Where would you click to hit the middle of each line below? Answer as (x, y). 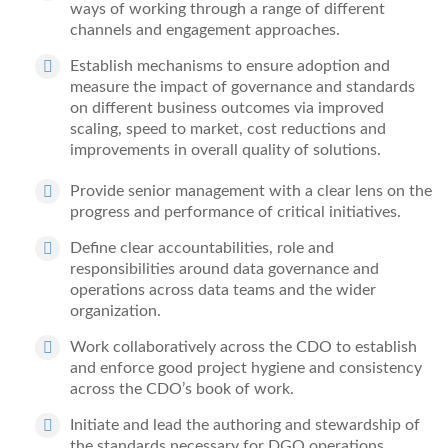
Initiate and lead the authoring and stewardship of (245, 425)
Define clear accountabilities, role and (202, 248)
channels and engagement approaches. (205, 30)
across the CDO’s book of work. (182, 389)
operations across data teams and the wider (223, 290)
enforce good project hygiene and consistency (261, 368)
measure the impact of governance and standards (242, 87)
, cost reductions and (312, 129)
